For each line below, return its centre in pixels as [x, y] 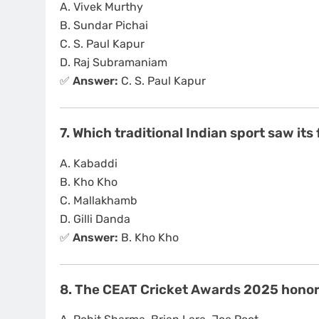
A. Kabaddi [89, 163]
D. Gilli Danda [95, 219]
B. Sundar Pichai [104, 25]
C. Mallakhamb [99, 200]
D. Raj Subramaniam [114, 62]
